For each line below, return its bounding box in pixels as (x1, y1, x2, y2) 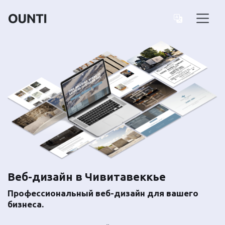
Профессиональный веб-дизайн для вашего (8, 188, 198, 198)
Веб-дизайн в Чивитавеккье (8, 170, 166, 183)
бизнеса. (8, 199, 44, 209)
